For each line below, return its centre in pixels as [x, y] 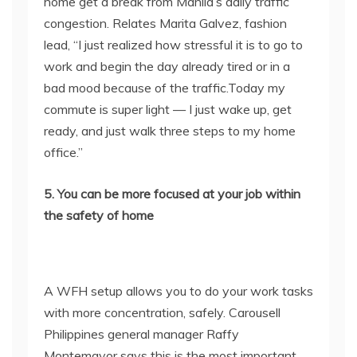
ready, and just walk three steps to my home [170, 131]
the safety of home [99, 215]
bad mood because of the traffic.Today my [165, 88]
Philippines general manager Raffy [141, 334]
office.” [65, 152]
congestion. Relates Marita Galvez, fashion [165, 23]
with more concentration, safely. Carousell [162, 312]
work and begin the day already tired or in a [167, 66]
